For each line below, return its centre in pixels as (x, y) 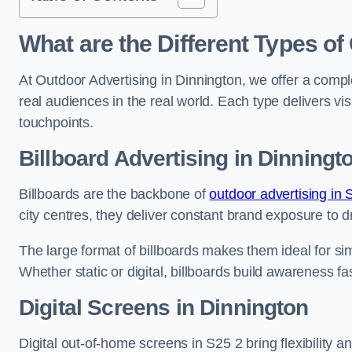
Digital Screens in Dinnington (164, 308)
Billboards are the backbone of (114, 194)
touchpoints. (56, 123)
